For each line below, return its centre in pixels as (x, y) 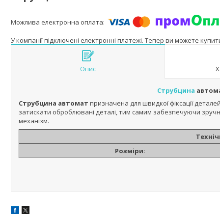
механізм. (34, 121)
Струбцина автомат (54, 103)
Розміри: (130, 151)
